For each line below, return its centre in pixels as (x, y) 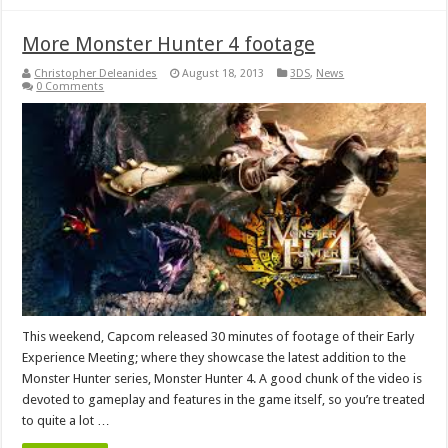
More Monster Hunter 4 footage (169, 43)
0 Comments (70, 86)
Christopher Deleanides (96, 73)
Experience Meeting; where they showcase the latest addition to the (214, 357)
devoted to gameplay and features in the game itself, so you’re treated (224, 399)
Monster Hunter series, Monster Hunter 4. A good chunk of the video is (222, 378)
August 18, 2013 (223, 73)
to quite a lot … (66, 420)
